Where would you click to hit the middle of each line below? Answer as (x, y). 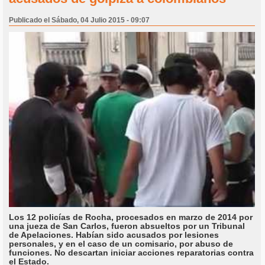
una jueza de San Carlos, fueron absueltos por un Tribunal (127, 226)
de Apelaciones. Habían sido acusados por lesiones (114, 235)
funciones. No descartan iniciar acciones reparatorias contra (131, 253)
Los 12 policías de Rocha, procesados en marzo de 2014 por (131, 217)
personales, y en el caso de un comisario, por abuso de (121, 244)
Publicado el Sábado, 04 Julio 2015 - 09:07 (79, 20)
